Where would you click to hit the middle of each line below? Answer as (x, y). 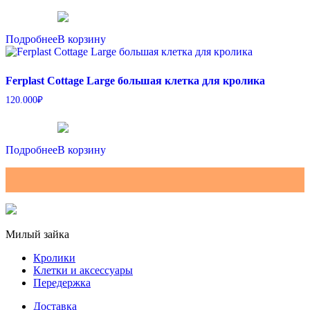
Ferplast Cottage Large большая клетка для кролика (135, 81)
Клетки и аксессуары (83, 270)
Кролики (54, 257)
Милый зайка (37, 234)
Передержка (62, 282)
